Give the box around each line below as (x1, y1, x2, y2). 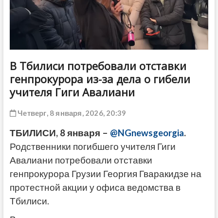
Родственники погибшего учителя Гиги (9, 141, 176, 152)
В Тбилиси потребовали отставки (9, 58, 186, 73)
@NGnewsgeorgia (109, 127, 184, 139)
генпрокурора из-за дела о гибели (9, 72, 190, 87)
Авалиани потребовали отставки (9, 155, 152, 166)
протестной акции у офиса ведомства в (9, 182, 181, 193)
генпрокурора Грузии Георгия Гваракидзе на (9, 168, 201, 180)
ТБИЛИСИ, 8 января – (9, 127, 110, 139)
